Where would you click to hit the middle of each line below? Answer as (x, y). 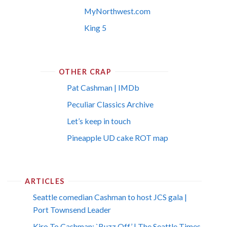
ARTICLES (45, 181)
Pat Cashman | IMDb (103, 87)
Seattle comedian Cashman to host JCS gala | (110, 197)
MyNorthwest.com (118, 11)
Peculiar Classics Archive (110, 104)
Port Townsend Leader (72, 210)
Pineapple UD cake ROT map (117, 137)
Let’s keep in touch (99, 121)
